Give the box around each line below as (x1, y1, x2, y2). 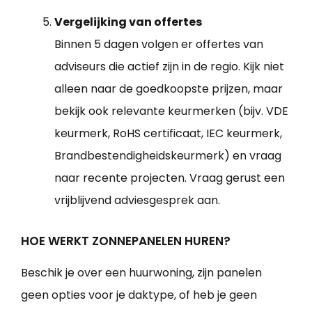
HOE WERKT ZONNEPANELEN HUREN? (21, 233, 231, 250)
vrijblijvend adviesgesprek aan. (54, 192, 220, 209)
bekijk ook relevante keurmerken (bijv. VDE (54, 103, 288, 120)
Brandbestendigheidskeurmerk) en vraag (54, 148, 281, 164)
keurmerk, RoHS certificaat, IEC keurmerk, (54, 125, 282, 142)
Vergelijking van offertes (54, 14, 202, 31)
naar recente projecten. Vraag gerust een (54, 170, 285, 187)
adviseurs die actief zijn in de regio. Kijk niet (54, 58, 284, 75)
